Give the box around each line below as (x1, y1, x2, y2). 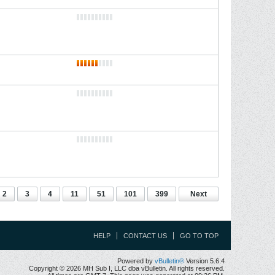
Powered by (117, 257, 155, 265)
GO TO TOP (180, 232, 219, 239)
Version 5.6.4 (184, 257, 225, 265)
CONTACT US (123, 232, 167, 239)
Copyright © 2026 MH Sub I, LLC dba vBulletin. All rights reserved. (29, 265, 225, 272)
